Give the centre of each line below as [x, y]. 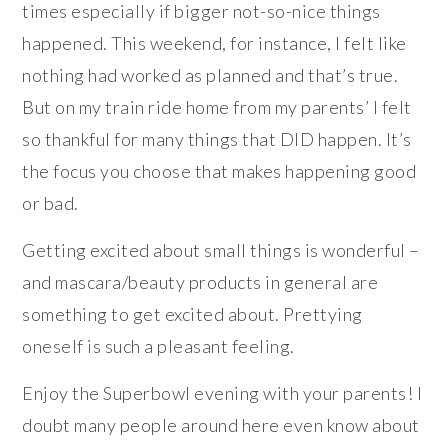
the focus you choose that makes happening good [219, 171]
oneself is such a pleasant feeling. [158, 346]
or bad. [50, 203]
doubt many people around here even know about [221, 425]
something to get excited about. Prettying [192, 314]
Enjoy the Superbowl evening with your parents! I [222, 393]
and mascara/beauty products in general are [200, 282]
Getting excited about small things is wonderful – [221, 250]
